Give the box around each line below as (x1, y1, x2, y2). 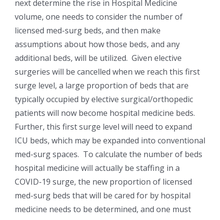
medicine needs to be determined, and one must (15, 204, 191, 215)
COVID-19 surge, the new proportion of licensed (15, 176, 192, 188)
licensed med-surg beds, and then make (15, 25, 161, 36)
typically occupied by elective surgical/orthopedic (15, 94, 193, 105)
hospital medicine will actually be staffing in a (15, 163, 180, 174)
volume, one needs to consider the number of (15, 11, 183, 23)
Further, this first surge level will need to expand (15, 121, 192, 133)
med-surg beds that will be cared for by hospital (15, 190, 191, 201)
